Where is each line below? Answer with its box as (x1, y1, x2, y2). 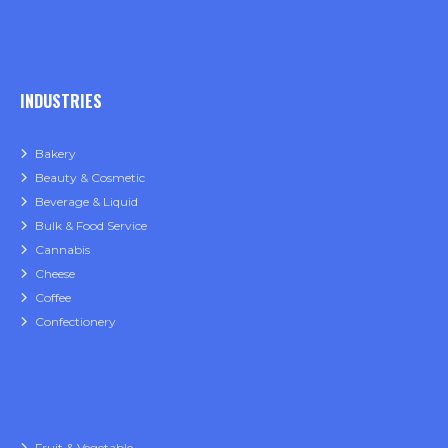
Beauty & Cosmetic (35, 170, 145, 186)
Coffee (35, 290, 71, 306)
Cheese (35, 266, 75, 282)
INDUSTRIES (20, 89, 102, 114)
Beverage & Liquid (35, 194, 138, 210)
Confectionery (35, 314, 116, 330)
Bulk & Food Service (35, 218, 147, 234)
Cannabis (35, 242, 90, 258)
